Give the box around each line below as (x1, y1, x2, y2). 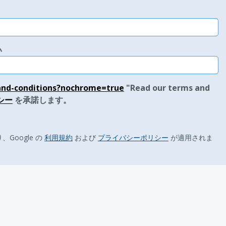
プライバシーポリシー (98, 133, 168, 142)
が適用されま (168, 133, 213, 142)
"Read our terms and (124, 82, 210, 93)
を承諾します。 (13, 94, 71, 105)
